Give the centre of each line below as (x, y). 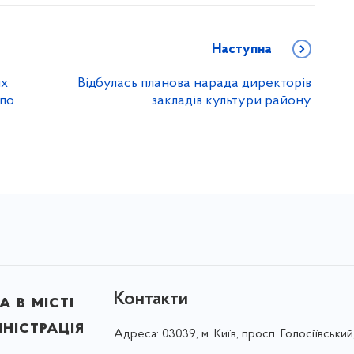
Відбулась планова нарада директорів (194, 83)
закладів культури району (232, 101)
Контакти (151, 299)
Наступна (242, 49)
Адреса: (137, 334)
